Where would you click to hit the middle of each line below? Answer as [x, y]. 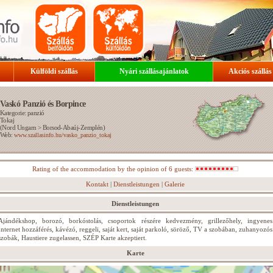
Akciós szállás [250, 71]
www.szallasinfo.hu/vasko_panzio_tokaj [63, 135]
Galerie [175, 184]
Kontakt [97, 184]
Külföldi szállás [54, 71]
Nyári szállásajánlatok [154, 71]
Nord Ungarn [19, 127]
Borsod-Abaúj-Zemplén [73, 127]
